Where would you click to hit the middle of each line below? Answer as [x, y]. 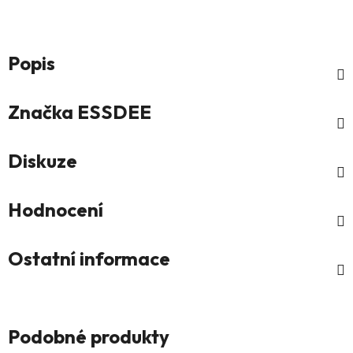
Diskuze [43, 161]
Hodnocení [56, 210]
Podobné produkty [89, 337]
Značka [41, 112]
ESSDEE [112, 112]
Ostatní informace [89, 259]
